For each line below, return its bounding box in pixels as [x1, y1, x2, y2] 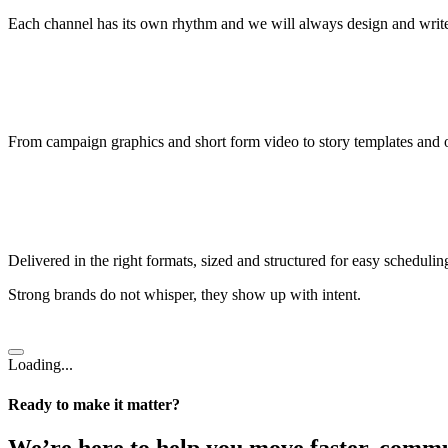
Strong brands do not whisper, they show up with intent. [8, 286, 361, 304]
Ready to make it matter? [8, 395, 180, 413]
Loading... [8, 356, 73, 374]
